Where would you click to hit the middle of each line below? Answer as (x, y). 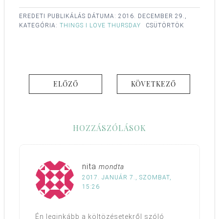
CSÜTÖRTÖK (165, 26)
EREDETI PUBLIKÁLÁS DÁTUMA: (69, 16)
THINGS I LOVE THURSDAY (100, 26)
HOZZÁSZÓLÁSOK (109, 128)
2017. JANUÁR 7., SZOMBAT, (127, 178)
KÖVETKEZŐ (153, 84)
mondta (111, 167)
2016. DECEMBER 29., (153, 16)
